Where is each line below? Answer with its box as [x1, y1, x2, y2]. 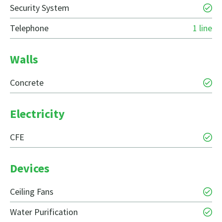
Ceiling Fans [10, 186, 54, 198]
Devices [10, 161, 50, 176]
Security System [10, 2, 69, 14]
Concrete [10, 77, 44, 89]
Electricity [10, 106, 65, 122]
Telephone [10, 22, 49, 34]
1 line [193, 22, 212, 34]
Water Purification [10, 206, 78, 218]
